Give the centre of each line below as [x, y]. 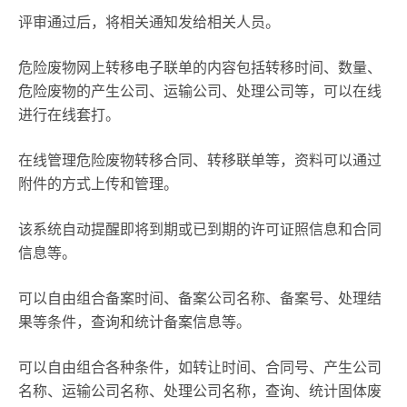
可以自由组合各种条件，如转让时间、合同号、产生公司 [200, 367]
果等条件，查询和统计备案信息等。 [134, 322]
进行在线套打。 [69, 115]
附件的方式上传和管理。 [98, 184]
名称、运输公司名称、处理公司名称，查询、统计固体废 [200, 391]
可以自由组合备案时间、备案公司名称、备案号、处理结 [200, 298]
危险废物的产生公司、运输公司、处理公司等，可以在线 [200, 91]
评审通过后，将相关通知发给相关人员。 [149, 22]
